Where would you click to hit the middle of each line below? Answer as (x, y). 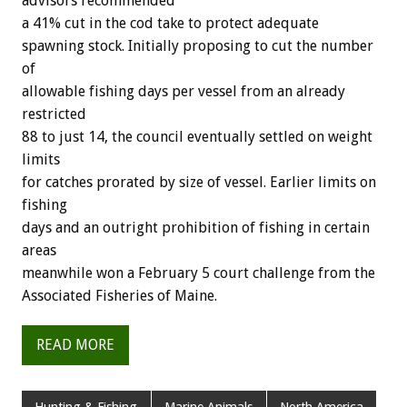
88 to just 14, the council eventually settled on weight (197, 136)
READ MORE (75, 345)
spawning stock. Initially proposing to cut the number (198, 45)
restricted (54, 114)
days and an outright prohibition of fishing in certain (196, 227)
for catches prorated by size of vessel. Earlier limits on (199, 182)
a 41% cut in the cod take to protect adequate (170, 23)
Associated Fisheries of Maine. (119, 295)
